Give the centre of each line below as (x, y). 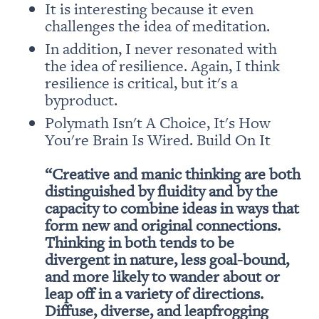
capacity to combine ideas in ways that (172, 207)
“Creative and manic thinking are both (172, 173)
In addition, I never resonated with (161, 48)
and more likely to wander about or (162, 276)
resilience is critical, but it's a (141, 82)
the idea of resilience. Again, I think (162, 65)
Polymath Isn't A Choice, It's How (157, 122)
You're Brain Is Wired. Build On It (157, 139)
